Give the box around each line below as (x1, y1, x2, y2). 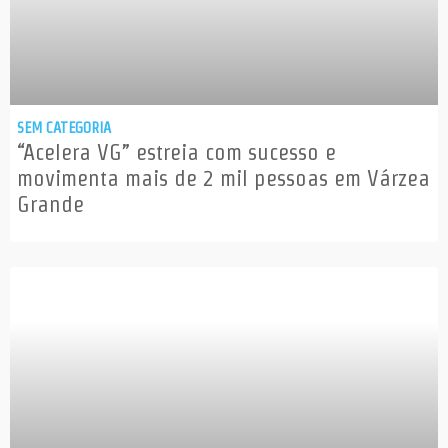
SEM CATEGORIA (17, 119, 111, 137)
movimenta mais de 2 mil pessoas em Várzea (17, 166, 430, 191)
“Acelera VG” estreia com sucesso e (17, 140, 336, 165)
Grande (17, 192, 84, 217)
